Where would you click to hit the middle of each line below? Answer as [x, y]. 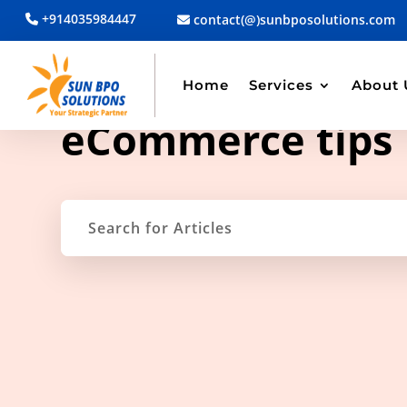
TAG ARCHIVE [107, 93]
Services [281, 85]
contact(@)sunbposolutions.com [293, 20]
